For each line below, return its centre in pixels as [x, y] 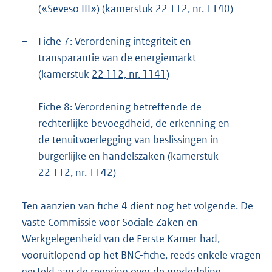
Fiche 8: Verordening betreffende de [120, 107]
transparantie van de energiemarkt [117, 58]
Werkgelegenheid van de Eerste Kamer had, [121, 239]
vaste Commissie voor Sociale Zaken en [110, 223]
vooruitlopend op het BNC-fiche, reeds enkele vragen [141, 255]
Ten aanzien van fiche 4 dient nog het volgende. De [138, 206]
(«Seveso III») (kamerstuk [97, 9]
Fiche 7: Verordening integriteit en [115, 42]
